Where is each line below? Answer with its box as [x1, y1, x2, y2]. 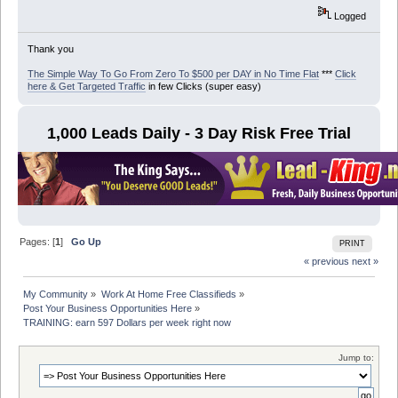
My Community [23, 289, 89, 300]
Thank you [27, 44, 74, 54]
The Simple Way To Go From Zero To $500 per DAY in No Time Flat [27, 68, 319, 79]
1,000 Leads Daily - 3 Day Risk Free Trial [47, 124, 351, 143]
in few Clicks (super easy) [145, 81, 261, 92]
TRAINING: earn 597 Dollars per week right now [23, 317, 232, 329]
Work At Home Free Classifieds [100, 289, 236, 300]
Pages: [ [20, 236, 56, 248]
